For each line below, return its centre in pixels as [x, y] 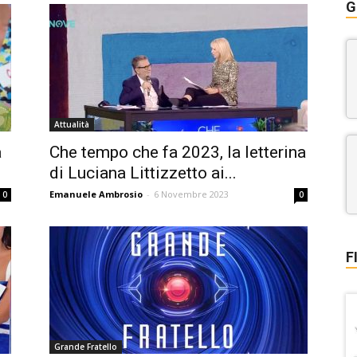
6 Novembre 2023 [191, 194]
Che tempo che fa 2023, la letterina [178, 152]
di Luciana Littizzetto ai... [143, 173]
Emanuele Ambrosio [96, 194]
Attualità [72, 124]
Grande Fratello [86, 347]
